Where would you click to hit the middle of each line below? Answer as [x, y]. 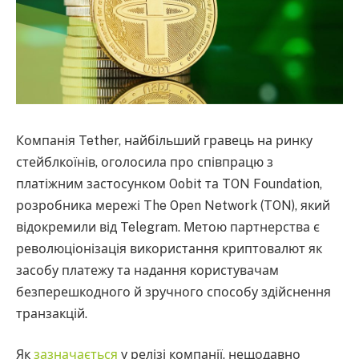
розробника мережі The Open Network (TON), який [173, 205]
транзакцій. [52, 313]
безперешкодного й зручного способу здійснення [173, 292]
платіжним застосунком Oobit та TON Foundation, [169, 184]
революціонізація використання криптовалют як [169, 248]
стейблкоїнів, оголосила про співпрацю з [145, 162]
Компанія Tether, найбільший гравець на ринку [164, 140]
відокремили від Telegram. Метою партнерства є [168, 227]
